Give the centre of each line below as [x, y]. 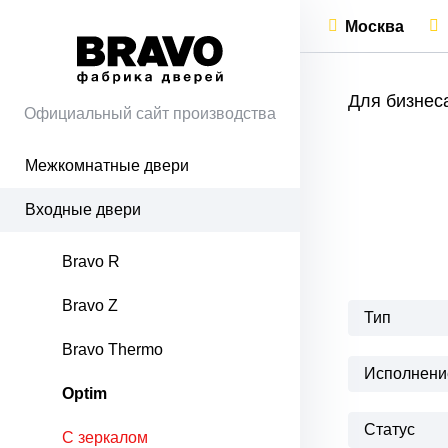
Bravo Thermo [112, 349]
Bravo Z [90, 305]
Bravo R [91, 261]
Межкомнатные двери [107, 165]
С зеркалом [105, 437]
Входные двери [83, 209]
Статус [389, 429]
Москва [374, 26]
